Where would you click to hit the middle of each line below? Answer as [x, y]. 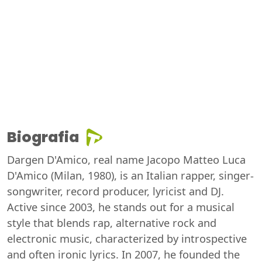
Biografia [43, 137]
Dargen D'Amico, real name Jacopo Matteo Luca [126, 160]
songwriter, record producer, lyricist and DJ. [116, 192]
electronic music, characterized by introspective [127, 239]
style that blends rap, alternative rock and [112, 223]
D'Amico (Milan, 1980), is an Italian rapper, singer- [130, 176]
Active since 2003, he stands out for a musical [121, 207]
